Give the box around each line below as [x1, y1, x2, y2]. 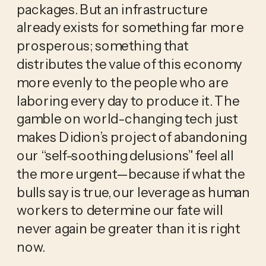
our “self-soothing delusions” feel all [16, 147, 234, 164]
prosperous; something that [16, 37, 189, 54]
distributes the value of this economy [16, 55, 242, 72]
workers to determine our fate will [16, 202, 223, 219]
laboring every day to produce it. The [16, 92, 240, 109]
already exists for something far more [16, 19, 244, 36]
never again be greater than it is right [16, 220, 240, 237]
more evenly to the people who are [16, 74, 229, 91]
